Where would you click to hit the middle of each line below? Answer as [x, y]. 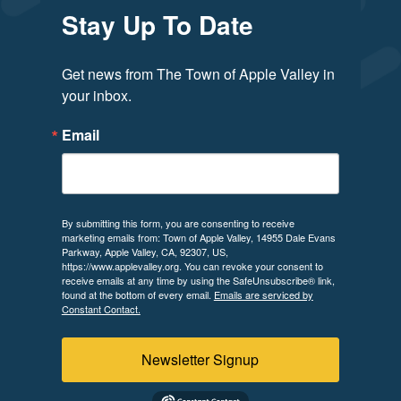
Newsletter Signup [200, 359]
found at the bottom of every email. [137, 294]
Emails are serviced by [263, 294]
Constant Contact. [101, 308]
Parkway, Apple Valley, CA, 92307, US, [145, 251]
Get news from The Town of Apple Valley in [198, 73]
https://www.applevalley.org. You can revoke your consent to [192, 265]
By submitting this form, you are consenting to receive [178, 222]
